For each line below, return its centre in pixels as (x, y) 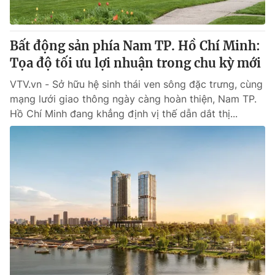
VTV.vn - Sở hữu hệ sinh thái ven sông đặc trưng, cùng (136, 84)
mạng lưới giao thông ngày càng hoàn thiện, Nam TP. (133, 99)
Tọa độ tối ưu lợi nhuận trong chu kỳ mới (135, 63)
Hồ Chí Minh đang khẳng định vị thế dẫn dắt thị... (124, 114)
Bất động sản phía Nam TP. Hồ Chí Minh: (135, 46)
